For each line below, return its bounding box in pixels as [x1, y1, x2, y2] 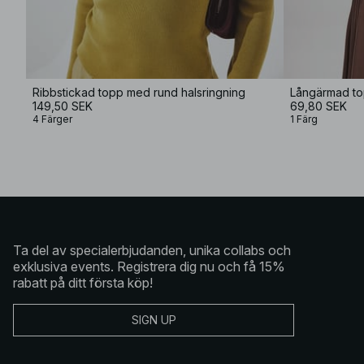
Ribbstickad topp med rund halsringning [32, 84, 245, 99]
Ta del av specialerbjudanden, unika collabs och [13, 241, 291, 258]
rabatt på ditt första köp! [13, 274, 153, 291]
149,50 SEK [32, 98, 93, 113]
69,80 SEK [290, 98, 347, 113]
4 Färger [32, 112, 72, 125]
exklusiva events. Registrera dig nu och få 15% [13, 258, 285, 275]
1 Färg [290, 112, 318, 125]
